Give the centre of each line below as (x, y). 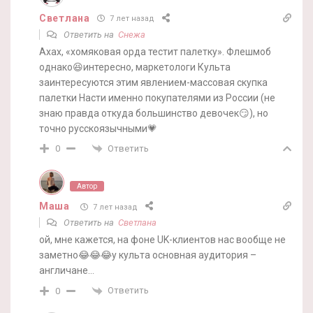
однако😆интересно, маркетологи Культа (135, 67)
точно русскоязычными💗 (98, 128)
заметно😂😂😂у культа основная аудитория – (148, 255)
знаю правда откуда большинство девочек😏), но (154, 113)
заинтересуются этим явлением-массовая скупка (153, 82)
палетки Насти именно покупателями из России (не (157, 97)
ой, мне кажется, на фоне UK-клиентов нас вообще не (162, 240)
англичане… (67, 271)
